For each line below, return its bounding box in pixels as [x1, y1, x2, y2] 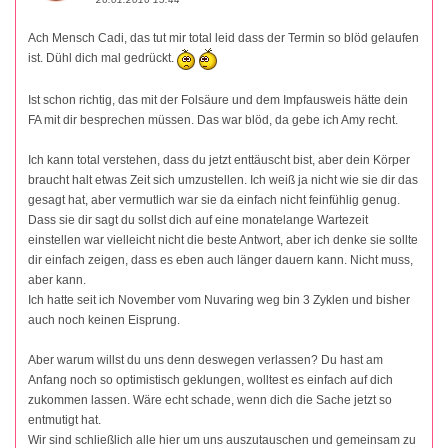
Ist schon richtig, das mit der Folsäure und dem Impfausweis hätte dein [28, 92, 408, 107]
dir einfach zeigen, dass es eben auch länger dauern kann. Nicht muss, [28, 252, 413, 267]
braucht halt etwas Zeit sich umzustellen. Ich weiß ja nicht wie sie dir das [28, 172, 418, 187]
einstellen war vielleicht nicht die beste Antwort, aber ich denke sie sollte [28, 232, 418, 247]
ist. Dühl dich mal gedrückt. [28, 50, 177, 65]
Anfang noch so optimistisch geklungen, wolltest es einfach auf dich [28, 372, 393, 387]
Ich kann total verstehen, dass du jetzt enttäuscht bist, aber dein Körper [28, 152, 410, 167]
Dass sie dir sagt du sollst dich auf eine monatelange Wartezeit [28, 212, 368, 227]
